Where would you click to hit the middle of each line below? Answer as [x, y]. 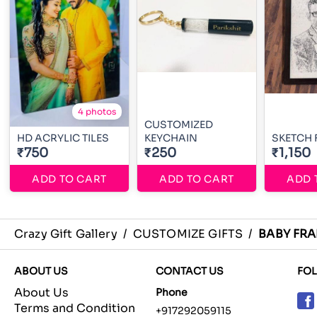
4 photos [97, 111]
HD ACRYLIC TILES [63, 138]
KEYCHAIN [171, 138]
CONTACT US [190, 271]
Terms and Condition [75, 308]
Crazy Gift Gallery [66, 234]
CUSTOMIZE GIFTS [188, 234]
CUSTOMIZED [179, 125]
